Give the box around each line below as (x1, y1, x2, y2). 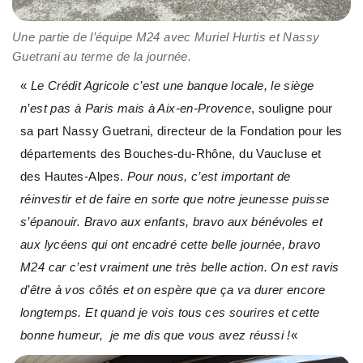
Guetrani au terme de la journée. (12, 49, 191, 64)
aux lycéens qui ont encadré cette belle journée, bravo (20, 237, 321, 252)
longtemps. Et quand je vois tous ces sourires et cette (20, 305, 320, 320)
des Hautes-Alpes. (20, 169, 127, 184)
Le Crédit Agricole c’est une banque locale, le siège (30, 79, 314, 93)
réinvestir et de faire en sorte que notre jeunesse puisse (20, 192, 330, 207)
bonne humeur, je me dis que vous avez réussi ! (20, 328, 291, 343)
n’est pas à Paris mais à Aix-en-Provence (20, 101, 251, 116)
